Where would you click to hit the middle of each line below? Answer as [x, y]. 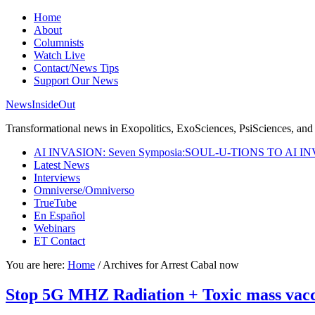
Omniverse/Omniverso [84, 190]
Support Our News [76, 81]
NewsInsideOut [40, 104]
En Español [59, 216]
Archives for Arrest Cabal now [170, 265]
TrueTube [55, 203]
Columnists [59, 43]
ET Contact [59, 241]
